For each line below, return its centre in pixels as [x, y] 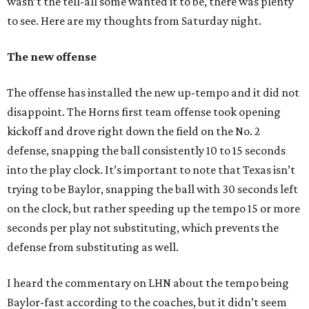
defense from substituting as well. [93, 247]
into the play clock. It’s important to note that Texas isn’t [151, 170]
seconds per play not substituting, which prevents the [143, 228]
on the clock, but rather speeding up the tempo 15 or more [153, 208]
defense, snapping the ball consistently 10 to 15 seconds [146, 150]
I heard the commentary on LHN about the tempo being [148, 283]
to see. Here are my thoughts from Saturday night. [134, 21]
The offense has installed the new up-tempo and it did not [153, 92]
